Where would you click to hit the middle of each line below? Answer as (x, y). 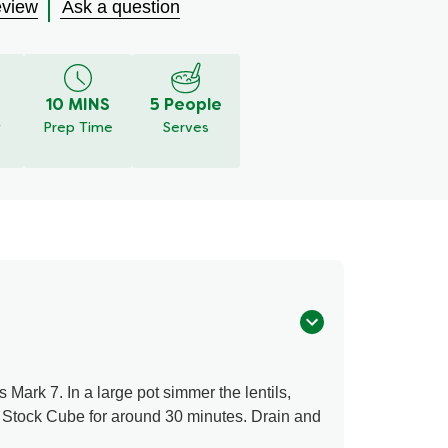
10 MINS (78, 105)
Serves (186, 128)
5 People (186, 105)
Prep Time (78, 128)
